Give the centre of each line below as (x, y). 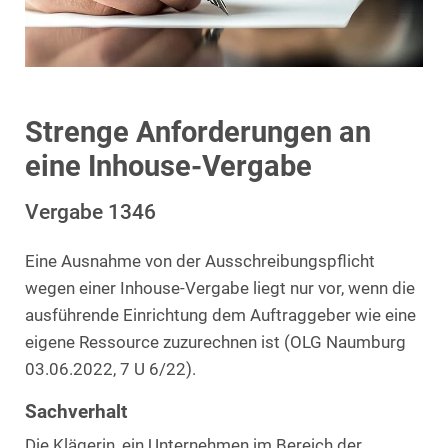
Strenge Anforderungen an (198, 131)
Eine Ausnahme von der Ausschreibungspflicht (200, 261)
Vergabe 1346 (90, 211)
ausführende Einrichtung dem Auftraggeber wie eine (220, 315)
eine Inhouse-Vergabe (168, 165)
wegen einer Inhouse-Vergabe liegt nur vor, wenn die (220, 288)
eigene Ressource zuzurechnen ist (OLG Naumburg (215, 342)
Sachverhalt (81, 411)
